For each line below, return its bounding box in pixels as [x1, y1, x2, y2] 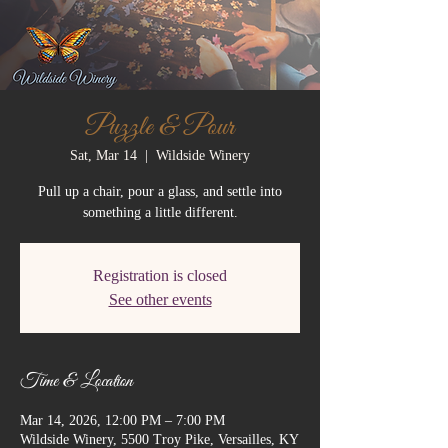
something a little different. [82, 204, 238, 220]
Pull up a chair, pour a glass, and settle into [38, 183, 282, 199]
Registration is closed [93, 266, 227, 284]
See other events [108, 290, 212, 308]
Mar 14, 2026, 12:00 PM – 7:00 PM [20, 412, 225, 428]
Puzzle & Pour [86, 109, 234, 145]
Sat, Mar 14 [70, 147, 137, 163]
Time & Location [20, 368, 133, 394]
